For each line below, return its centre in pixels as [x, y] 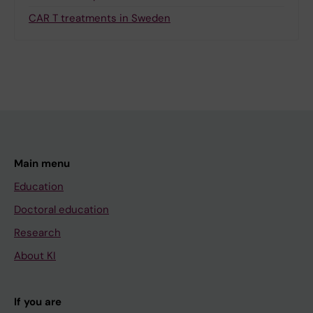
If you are [38, 302]
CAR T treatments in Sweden [100, 19]
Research [37, 233]
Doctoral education [61, 210]
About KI [35, 256]
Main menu [42, 164]
